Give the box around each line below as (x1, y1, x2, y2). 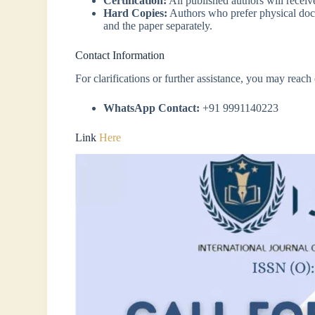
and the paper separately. (103, 19, 213, 32)
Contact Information (75, 49, 165, 61)
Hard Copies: (103, 6, 168, 19)
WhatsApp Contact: (103, 101, 200, 114)
